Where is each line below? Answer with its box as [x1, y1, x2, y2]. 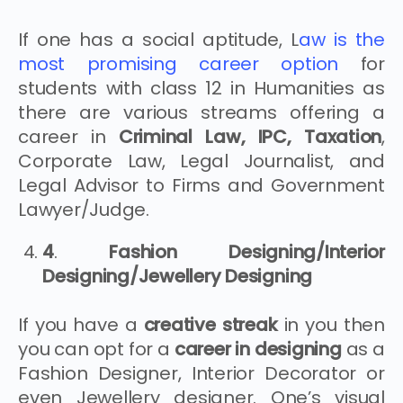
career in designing [174, 336, 346, 362]
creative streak [143, 311, 284, 337]
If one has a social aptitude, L [18, 26, 300, 52]
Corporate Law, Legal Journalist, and [18, 148, 385, 174]
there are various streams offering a [18, 99, 385, 125]
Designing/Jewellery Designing [42, 263, 313, 289]
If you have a [18, 311, 144, 337]
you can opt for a [18, 336, 175, 362]
